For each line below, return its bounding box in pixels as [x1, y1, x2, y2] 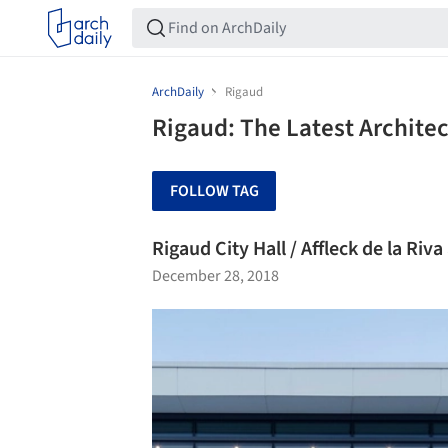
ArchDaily [152, 83, 204, 101]
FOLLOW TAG [169, 180, 259, 202]
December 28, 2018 [152, 265, 279, 287]
